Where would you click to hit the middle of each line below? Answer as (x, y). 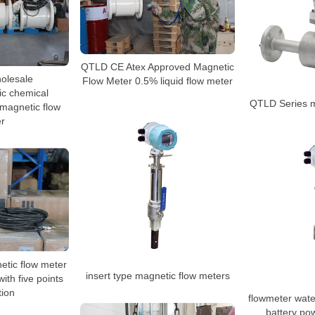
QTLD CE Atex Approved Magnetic (157, 66)
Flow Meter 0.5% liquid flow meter (157, 81)
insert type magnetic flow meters (157, 275)
